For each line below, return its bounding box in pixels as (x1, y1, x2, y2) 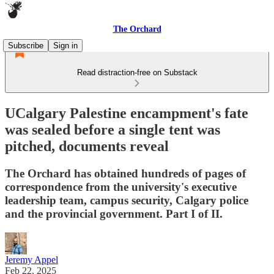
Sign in (53, 41, 78, 50)
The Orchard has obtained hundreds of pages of (5, 166, 246, 180)
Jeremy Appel (5, 254, 58, 265)
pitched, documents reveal (5, 138, 169, 154)
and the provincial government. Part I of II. (5, 207, 223, 220)
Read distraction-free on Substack (76, 68, 198, 77)
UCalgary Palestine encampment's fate (5, 105, 248, 121)
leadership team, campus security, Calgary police (5, 193, 248, 207)
